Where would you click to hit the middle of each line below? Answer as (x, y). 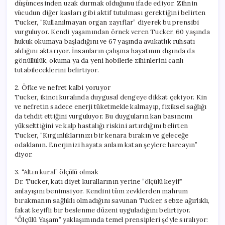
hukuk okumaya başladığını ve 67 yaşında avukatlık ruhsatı (105, 41)
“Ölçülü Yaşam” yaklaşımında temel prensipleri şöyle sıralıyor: (111, 219)
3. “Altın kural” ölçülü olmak (57, 172)
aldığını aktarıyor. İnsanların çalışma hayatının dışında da (105, 51)
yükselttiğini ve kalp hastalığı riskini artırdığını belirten (101, 126)
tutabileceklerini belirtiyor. (57, 70)
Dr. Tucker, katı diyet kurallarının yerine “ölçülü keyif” (99, 181)
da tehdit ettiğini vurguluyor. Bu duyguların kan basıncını (104, 116)
